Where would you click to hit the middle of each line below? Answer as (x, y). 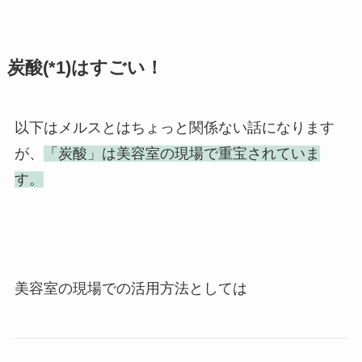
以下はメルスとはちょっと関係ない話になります (174, 127)
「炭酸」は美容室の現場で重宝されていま (181, 153)
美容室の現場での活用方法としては (130, 289)
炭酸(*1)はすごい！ (85, 67)
